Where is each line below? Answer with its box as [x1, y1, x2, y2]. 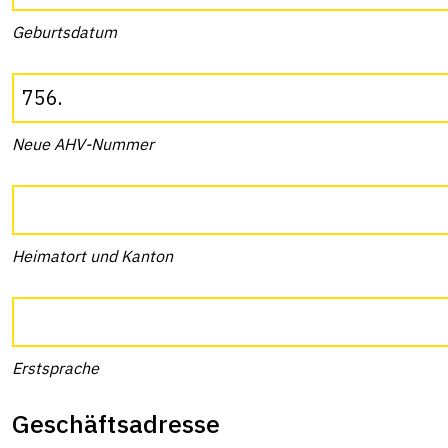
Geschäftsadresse [12, 407, 221, 440]
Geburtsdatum [12, 22, 117, 42]
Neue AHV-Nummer [12, 134, 154, 154]
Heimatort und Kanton [12, 246, 173, 266]
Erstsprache [12, 358, 99, 378]
